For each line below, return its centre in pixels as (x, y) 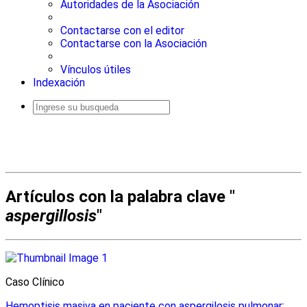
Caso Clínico (35, 282)
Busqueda (48, 118)
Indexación (59, 83)
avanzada (47, 125)
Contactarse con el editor (122, 31)
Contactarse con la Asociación (134, 44)
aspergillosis (51, 216)
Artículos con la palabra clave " (120, 197)
